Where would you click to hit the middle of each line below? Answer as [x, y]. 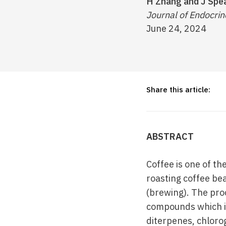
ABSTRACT [170, 136]
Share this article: [178, 90]
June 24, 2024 [176, 29]
